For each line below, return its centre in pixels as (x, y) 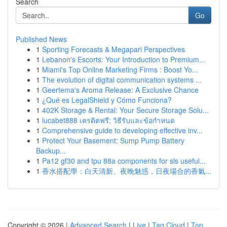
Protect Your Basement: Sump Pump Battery (113, 140)
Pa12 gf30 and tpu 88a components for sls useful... (124, 161)
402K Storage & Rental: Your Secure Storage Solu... (125, 110)
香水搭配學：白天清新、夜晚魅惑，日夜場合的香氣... (127, 171)
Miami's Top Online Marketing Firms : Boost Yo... (120, 69)
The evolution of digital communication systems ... (122, 80)
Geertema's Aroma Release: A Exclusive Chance (120, 90)
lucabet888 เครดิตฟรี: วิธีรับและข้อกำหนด (108, 120)
